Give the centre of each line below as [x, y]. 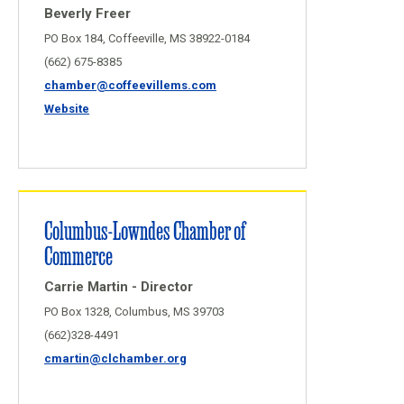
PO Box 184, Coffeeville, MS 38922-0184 [147, 38]
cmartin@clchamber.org [115, 358]
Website [67, 109]
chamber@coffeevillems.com [130, 85]
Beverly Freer [87, 14]
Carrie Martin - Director [119, 287]
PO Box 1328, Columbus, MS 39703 [134, 312]
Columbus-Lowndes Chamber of [145, 230]
